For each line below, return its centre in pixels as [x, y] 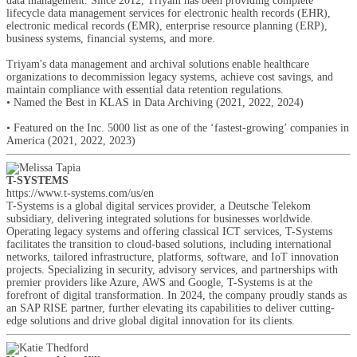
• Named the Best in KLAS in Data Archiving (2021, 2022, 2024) [155, 102]
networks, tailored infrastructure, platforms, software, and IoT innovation [173, 257]
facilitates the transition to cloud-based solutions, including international [169, 244]
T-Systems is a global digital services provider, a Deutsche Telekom [159, 206]
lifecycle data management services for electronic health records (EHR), [169, 13]
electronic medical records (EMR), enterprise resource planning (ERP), [167, 26]
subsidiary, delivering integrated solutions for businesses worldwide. [160, 219]
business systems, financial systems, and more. [111, 39]
